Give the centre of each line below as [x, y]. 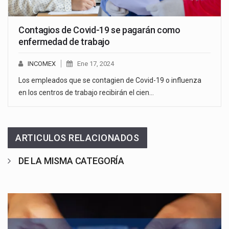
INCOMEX [42, 63]
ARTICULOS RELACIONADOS [77, 138]
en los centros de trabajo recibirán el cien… [86, 92]
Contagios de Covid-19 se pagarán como [99, 30]
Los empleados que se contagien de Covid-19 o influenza [110, 80]
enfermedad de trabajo [64, 41]
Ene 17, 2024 [96, 63]
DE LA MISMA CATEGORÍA [71, 161]
